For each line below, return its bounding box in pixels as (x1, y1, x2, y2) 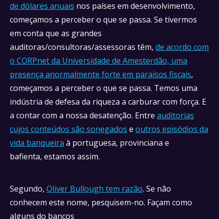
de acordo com (155, 42, 209, 52)
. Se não (143, 183, 171, 194)
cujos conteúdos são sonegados (10, 124, 127, 134)
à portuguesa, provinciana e (64, 137, 169, 148)
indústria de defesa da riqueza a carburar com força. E (10, 96, 206, 107)
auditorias (157, 110, 194, 121)
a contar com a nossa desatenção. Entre (10, 110, 157, 121)
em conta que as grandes (10, 28, 102, 39)
